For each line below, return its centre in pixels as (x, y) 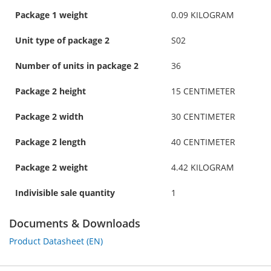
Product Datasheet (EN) (56, 241)
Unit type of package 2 (62, 40)
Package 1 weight (51, 15)
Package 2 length (51, 142)
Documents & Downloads (75, 223)
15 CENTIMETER (203, 91)
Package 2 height (51, 91)
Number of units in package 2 (77, 65)
